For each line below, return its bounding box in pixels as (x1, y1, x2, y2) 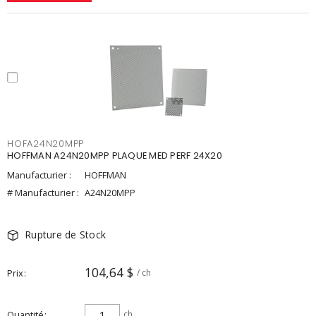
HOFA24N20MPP (7, 138, 84, 150)
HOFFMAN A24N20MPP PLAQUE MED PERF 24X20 (7, 150, 222, 162)
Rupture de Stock (25, 228, 106, 241)
